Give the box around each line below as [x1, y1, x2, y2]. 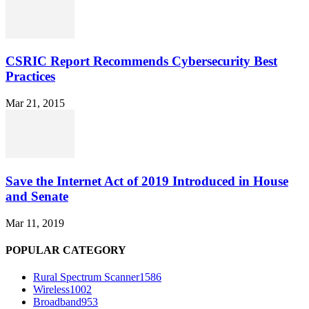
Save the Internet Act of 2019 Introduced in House [6, 173, 288, 188]
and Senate [6, 188, 68, 203]
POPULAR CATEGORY [6, 243, 126, 256]
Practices [6, 69, 55, 84]
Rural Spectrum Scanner [33, 271, 139, 283]
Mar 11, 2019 [6, 217, 64, 229]
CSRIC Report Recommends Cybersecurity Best [6, 54, 277, 69]
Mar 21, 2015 [6, 97, 65, 110]
